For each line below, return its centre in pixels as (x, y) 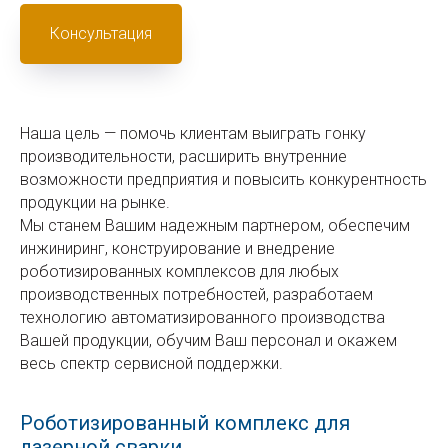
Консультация (101, 33)
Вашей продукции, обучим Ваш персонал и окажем (208, 341)
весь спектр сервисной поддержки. (151, 364)
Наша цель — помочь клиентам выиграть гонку (193, 134)
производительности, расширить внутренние (183, 157)
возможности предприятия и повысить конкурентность (223, 180)
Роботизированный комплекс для (185, 423)
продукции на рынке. (95, 203)
